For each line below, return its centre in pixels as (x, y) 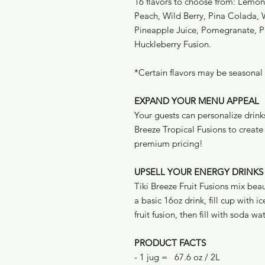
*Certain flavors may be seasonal (198, 73)
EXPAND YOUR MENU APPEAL (197, 101)
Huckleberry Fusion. (173, 44)
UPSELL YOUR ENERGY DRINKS (199, 172)
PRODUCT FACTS (170, 243)
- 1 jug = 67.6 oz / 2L (177, 257)
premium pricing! (170, 144)
